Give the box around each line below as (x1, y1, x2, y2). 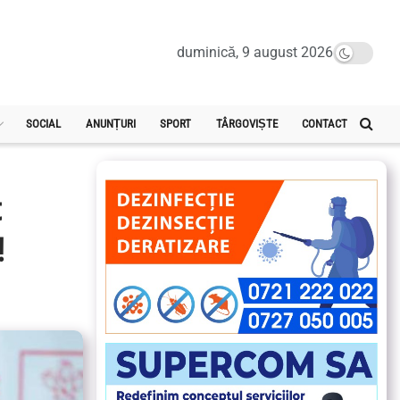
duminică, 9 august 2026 (177, 44, 333, 61)
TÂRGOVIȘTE (215, 117, 278, 130)
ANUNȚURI (85, 117, 136, 130)
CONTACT (302, 117, 348, 130)
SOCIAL (26, 117, 62, 130)
